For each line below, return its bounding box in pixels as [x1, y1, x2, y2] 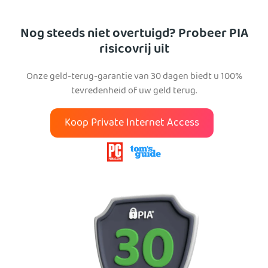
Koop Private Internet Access [64, 114, 199, 133]
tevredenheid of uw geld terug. [71, 83, 197, 100]
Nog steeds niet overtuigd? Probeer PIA [20, 23, 248, 46]
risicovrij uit [99, 38, 169, 62]
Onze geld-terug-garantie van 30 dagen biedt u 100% [26, 68, 242, 86]
